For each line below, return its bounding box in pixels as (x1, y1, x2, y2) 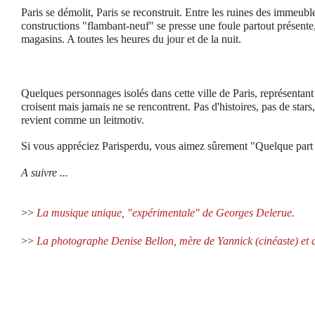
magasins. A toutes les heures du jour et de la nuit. (21, 33, 241, 45)
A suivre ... (21, 167, 68, 179)
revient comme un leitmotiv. (21, 114, 144, 126)
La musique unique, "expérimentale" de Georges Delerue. (37, 207, 295, 219)
